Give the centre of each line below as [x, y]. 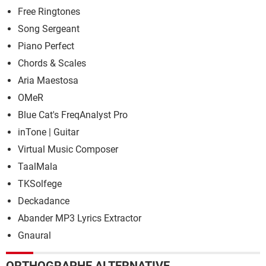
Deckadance [44, 201]
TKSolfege [40, 183]
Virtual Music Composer [68, 149]
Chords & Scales [52, 63]
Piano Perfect [46, 46]
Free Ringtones [49, 11]
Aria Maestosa [48, 80]
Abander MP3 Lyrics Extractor [80, 218]
